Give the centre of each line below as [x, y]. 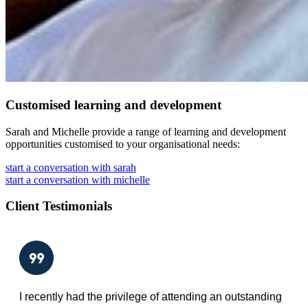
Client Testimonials [59, 206]
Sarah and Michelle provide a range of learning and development [146, 131]
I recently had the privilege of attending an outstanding [151, 297]
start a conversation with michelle [78, 179]
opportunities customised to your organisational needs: [123, 144]
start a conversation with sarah [71, 167]
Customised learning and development [113, 104]
